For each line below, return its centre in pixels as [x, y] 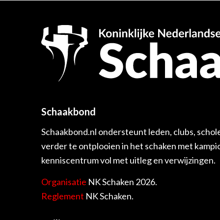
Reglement [62, 196]
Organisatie [64, 181]
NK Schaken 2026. [122, 181]
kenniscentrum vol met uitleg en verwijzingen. [128, 160]
